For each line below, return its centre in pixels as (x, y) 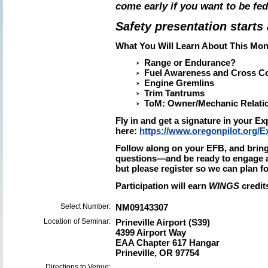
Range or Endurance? (190, 63)
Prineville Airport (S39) (163, 222)
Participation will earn (162, 186)
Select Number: (86, 206)
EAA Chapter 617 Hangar (167, 243)
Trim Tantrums (174, 93)
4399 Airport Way (151, 232)
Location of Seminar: (77, 221)
